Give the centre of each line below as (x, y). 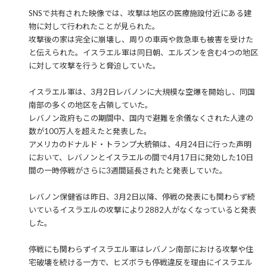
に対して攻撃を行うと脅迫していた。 (94, 66)
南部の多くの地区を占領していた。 (90, 105)
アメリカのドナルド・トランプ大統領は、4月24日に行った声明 (140, 144)
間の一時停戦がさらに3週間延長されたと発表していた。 (128, 170)
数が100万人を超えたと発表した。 (90, 131)
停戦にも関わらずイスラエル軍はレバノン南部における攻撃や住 (141, 249)
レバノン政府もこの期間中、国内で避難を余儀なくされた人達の (141, 118)
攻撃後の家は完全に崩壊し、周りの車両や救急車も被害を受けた (141, 39)
